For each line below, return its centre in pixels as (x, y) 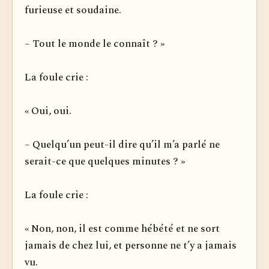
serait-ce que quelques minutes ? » (105, 162)
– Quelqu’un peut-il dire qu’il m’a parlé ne (122, 145)
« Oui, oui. (48, 111)
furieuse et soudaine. (73, 10)
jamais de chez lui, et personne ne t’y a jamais (131, 246)
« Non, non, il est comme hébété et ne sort (122, 229)
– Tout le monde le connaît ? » (95, 44)
